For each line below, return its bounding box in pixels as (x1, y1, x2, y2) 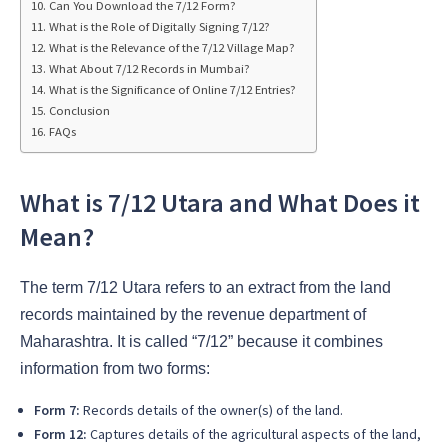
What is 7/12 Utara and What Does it (20, 185, 420, 219)
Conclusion (48, 103, 110, 119)
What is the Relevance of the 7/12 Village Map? (48, 40, 295, 56)
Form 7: (34, 400, 80, 419)
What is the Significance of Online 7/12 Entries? (48, 82, 296, 98)
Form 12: (34, 424, 87, 443)
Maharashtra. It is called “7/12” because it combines (20, 332, 383, 350)
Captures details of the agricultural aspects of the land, (87, 424, 421, 443)
